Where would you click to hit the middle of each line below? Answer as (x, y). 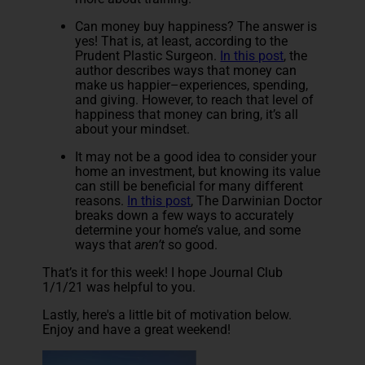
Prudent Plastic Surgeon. (148, 56)
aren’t (152, 245)
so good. (195, 245)
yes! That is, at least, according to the (182, 41)
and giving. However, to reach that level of (195, 100)
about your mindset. (133, 129)
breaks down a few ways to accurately (185, 215)
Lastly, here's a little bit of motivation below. (167, 315)
